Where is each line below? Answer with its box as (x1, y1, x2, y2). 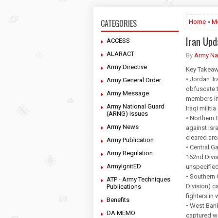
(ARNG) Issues (107, 110, 148, 117)
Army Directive (107, 63, 147, 71)
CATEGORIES (101, 18, 137, 29)
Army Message (107, 90, 149, 97)
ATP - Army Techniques (107, 176, 170, 183)
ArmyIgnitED (107, 163, 141, 170)
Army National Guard (107, 103, 164, 110)
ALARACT (107, 50, 134, 57)
